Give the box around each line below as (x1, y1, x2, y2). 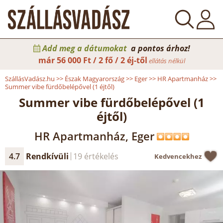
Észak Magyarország (65, 74, 124, 83)
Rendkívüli (26, 151, 69, 162)
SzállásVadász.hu (5, 74, 55, 83)
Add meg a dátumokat (42, 43, 127, 54)
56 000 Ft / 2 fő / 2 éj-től (56, 55, 147, 66)
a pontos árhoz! (128, 43, 190, 54)
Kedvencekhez (154, 152, 203, 161)
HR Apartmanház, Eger (34, 128, 154, 143)
